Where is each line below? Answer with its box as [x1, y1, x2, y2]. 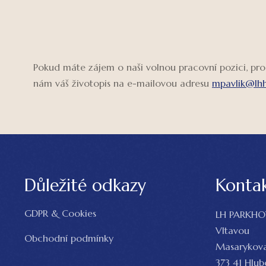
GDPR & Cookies [24, 207, 97, 220]
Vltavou [215, 224, 249, 237]
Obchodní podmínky [24, 232, 114, 245]
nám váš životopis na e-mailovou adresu [33, 77, 212, 90]
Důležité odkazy [24, 175, 147, 197]
